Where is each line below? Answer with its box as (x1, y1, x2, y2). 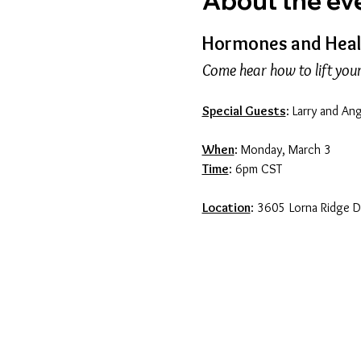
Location (201, 199, 251, 215)
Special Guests (201, 102, 286, 118)
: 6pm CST (228, 160, 282, 176)
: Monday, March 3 (234, 141, 331, 157)
